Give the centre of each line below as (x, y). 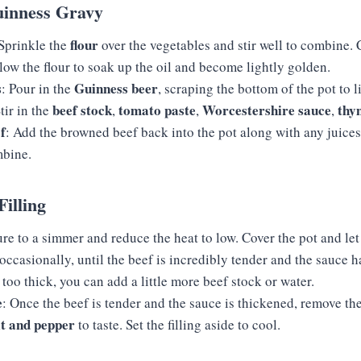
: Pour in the (38, 88)
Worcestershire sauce (267, 110)
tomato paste (157, 110)
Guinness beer (116, 88)
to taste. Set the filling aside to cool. (178, 324)
